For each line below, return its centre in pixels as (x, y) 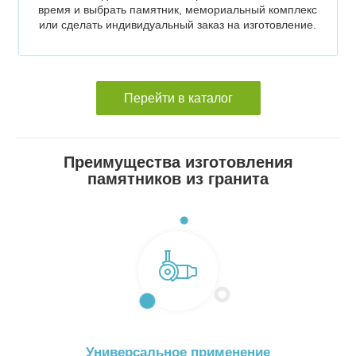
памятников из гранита (178, 178)
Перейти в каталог (178, 98)
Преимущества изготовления (178, 162)
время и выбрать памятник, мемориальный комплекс (178, 9)
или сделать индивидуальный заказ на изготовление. (178, 24)
